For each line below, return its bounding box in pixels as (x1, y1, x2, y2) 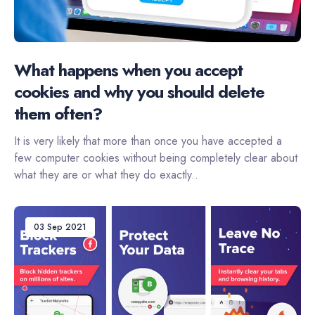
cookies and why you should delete (14, 79, 264, 105)
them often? (14, 101, 102, 127)
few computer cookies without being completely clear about (14, 150, 297, 167)
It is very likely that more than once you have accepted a (14, 133, 282, 150)
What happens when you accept (14, 58, 243, 83)
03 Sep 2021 (34, 221, 86, 234)
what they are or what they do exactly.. (14, 167, 198, 184)
